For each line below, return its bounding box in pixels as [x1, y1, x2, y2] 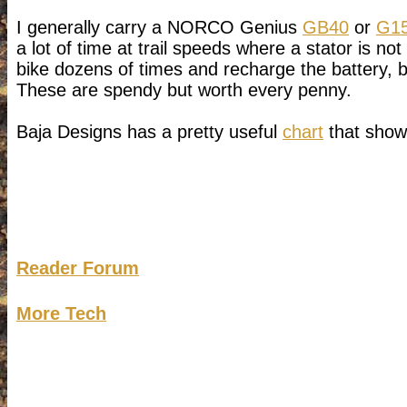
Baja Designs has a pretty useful [16, 122, 283, 142]
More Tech [16, 303, 106, 323]
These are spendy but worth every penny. [16, 80, 357, 100]
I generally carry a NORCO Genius [16, 17, 303, 37]
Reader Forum [16, 258, 139, 278]
